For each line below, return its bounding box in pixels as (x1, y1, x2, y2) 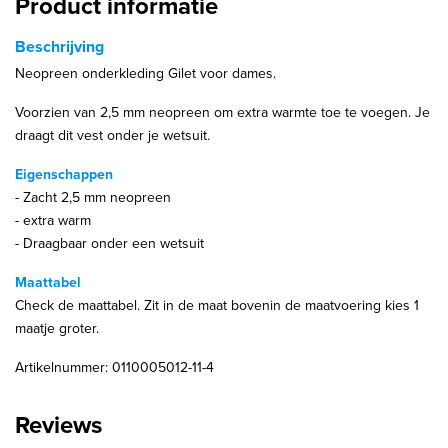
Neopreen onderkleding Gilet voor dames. (15, 63, 276, 85)
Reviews (15, 407, 102, 444)
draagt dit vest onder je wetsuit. (15, 125, 210, 147)
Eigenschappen (15, 164, 113, 186)
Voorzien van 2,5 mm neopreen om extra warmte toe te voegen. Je (15, 102, 430, 124)
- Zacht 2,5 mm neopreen (15, 187, 171, 209)
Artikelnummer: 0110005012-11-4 (15, 357, 214, 379)
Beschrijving (15, 35, 104, 59)
